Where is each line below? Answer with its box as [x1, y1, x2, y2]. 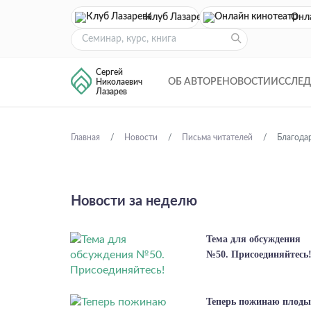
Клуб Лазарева [145, 12, 211, 22]
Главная [71, 133, 100, 142]
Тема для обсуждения [206, 234, 301, 244]
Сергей [96, 68, 123, 76]
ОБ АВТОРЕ [168, 77, 222, 87]
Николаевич [96, 78, 142, 86]
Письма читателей [182, 133, 253, 142]
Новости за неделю [71, 194, 197, 208]
